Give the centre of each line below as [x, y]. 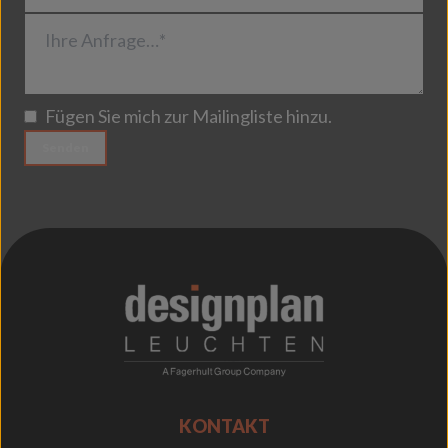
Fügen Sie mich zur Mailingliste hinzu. [188, 115]
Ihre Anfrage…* [83, 25]
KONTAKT [224, 425]
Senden [65, 147]
